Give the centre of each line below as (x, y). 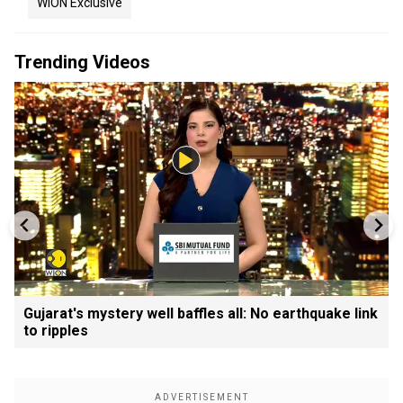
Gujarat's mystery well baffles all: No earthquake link (201, 313)
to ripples (56, 330)
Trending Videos (82, 62)
